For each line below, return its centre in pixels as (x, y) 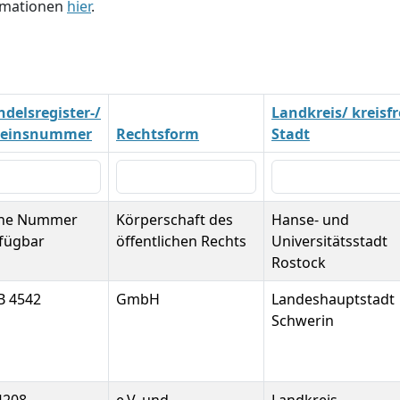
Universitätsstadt (329, 241)
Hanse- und (310, 220)
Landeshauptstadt (333, 299)
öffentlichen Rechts (181, 241)
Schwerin (303, 321)
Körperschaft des (175, 220)
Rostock (299, 262)
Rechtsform (158, 134)
